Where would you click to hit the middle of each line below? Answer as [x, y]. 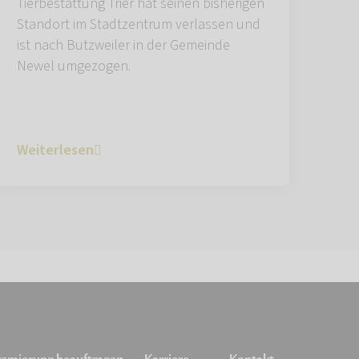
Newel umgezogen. [74, 66]
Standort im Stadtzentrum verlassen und [139, 24]
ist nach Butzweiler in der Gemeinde [123, 45]
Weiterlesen [55, 150]
